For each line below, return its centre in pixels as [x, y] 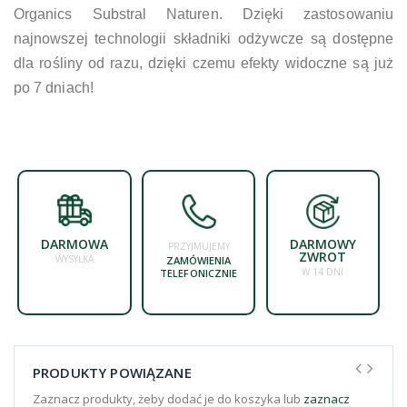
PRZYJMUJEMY [199, 246]
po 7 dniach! [54, 87]
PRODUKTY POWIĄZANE [112, 372]
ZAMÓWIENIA [199, 260]
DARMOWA [74, 243]
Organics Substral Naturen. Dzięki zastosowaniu [203, 14]
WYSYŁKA [74, 258]
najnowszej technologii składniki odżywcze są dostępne [203, 38]
